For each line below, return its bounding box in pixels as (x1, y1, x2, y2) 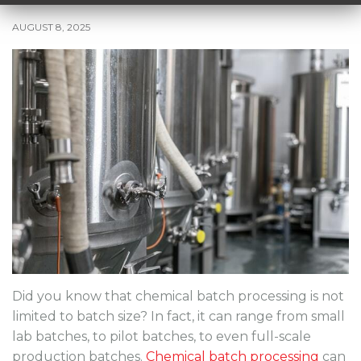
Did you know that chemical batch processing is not (12, 288, 344, 304)
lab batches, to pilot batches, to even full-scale (12, 328, 311, 344)
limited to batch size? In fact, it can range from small (12, 308, 345, 324)
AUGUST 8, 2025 (12, 21, 90, 33)
